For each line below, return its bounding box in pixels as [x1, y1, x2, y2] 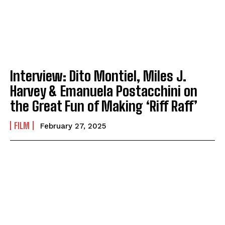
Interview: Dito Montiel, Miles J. [10, 67, 186, 85]
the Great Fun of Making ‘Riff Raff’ [10, 97, 197, 115]
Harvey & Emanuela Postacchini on [10, 82, 197, 100]
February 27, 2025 [40, 122, 106, 131]
